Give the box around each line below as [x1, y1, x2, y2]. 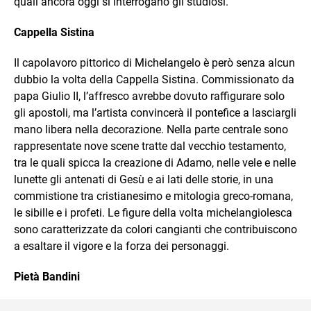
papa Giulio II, [14, 89, 81, 103]
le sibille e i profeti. [14, 205, 105, 219]
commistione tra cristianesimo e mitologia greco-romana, [14, 189, 293, 203]
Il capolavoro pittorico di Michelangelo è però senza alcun [14, 56, 295, 69]
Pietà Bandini [14, 269, 80, 283]
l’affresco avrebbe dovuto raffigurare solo [83, 89, 285, 103]
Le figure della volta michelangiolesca [108, 205, 292, 219]
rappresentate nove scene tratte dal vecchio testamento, [14, 139, 286, 153]
